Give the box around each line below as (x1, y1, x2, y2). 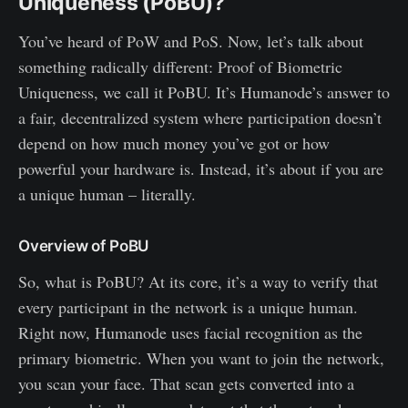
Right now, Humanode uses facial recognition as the (18, 321, 362, 343)
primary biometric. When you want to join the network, (18, 346, 384, 369)
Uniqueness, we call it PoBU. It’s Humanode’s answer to (18, 80, 390, 103)
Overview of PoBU (18, 236, 149, 255)
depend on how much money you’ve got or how (18, 131, 330, 154)
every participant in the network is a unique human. (18, 295, 358, 318)
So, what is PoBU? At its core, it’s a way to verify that (18, 270, 378, 292)
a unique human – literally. (18, 182, 196, 205)
